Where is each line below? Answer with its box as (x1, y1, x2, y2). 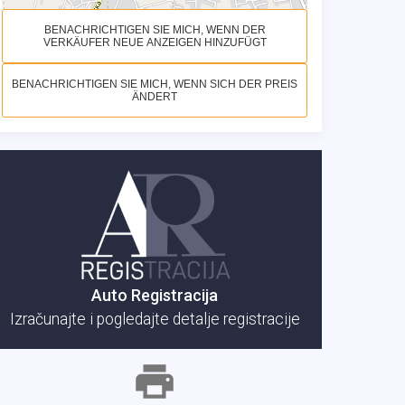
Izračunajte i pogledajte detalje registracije (9, 309, 300, 328)
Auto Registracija (91, 285, 218, 305)
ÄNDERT (132, 90, 177, 103)
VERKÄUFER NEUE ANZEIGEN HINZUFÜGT (42, 36, 267, 49)
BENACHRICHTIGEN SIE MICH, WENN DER (43, 24, 266, 36)
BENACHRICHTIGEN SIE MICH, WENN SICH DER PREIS (12, 78, 297, 90)
